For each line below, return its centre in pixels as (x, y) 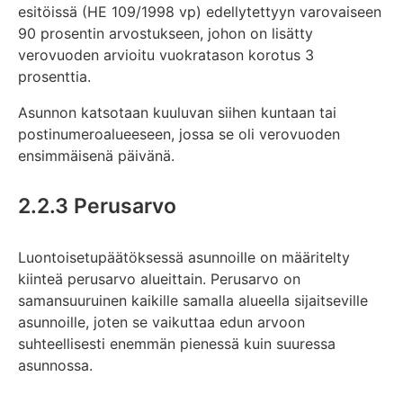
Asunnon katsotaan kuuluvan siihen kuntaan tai (177, 112)
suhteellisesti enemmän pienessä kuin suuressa (177, 343)
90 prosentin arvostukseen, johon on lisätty (166, 33)
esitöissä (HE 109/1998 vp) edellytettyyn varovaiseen (200, 11)
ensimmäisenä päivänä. (96, 155)
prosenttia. (54, 76)
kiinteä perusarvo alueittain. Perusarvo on (159, 278)
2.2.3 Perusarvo (97, 206)
